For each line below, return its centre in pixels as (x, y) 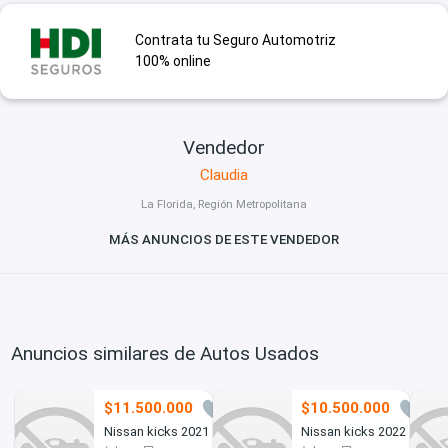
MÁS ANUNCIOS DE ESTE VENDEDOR (224, 240)
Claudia (224, 174)
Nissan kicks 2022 (354, 431)
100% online (172, 61)
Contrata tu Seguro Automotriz (235, 40)
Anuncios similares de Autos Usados (165, 353)
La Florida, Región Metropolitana (224, 204)
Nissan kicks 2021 (156, 431)
